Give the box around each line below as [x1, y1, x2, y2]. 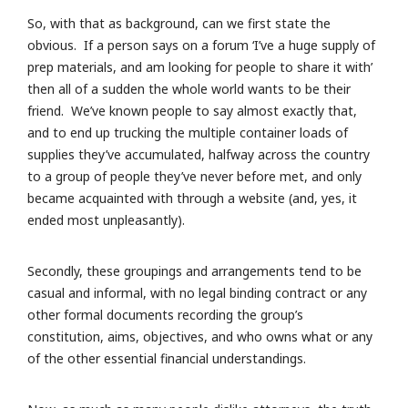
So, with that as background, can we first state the [27, 15, 331, 33]
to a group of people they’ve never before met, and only [27, 168, 362, 186]
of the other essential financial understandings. [27, 350, 306, 368]
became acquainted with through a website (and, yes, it [27, 189, 357, 208]
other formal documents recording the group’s [27, 306, 303, 324]
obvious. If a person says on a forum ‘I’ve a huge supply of [27, 36, 375, 55]
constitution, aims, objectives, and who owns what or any [27, 328, 372, 346]
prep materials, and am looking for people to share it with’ [27, 58, 372, 76]
